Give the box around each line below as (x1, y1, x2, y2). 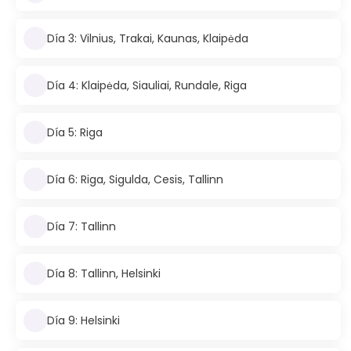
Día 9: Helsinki (47, 312, 120, 328)
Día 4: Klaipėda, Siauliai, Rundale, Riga (47, 77, 247, 93)
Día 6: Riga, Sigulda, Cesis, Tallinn (47, 171, 223, 187)
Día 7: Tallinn (47, 218, 116, 234)
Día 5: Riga (47, 124, 103, 140)
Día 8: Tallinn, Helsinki (47, 265, 161, 281)
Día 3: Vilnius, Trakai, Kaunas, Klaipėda (47, 30, 248, 46)
